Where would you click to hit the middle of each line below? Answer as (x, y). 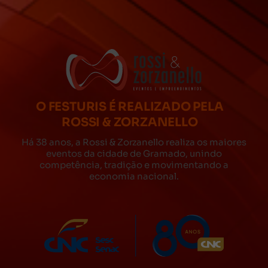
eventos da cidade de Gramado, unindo (134, 154)
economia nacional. (134, 176)
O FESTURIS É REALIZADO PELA (130, 107)
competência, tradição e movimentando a (134, 165)
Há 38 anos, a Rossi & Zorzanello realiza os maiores (134, 142)
